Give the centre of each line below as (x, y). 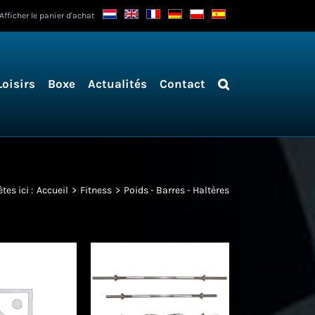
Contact (182, 84)
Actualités (117, 84)
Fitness (96, 190)
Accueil (53, 190)
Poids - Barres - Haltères (176, 190)
